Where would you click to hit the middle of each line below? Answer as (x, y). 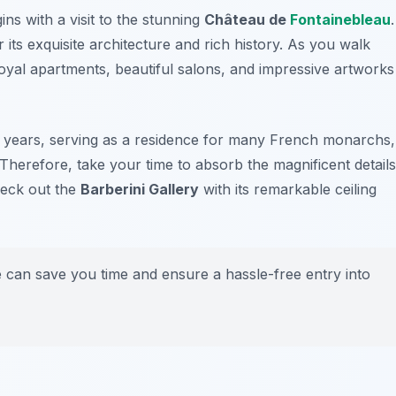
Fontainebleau (340, 19)
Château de (247, 19)
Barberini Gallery (140, 189)
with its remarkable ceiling (288, 189)
